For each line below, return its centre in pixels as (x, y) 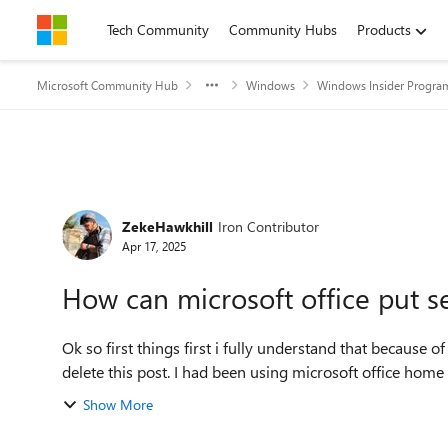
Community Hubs (283, 29)
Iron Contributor (268, 226)
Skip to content (103, 29)
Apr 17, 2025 (154, 245)
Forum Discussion (160, 203)
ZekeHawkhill (167, 226)
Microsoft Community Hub (107, 85)
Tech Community (158, 29)
